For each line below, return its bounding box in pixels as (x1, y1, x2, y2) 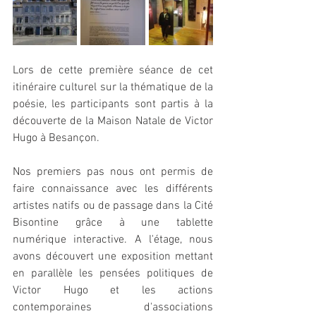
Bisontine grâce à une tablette (13, 215, 213, 230)
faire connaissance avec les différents (13, 181, 213, 196)
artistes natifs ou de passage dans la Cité (13, 198, 213, 213)
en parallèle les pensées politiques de (13, 266, 213, 281)
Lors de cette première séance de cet (13, 63, 213, 78)
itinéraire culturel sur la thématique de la (13, 80, 213, 95)
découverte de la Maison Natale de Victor (13, 114, 213, 128)
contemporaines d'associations (13, 300, 213, 315)
